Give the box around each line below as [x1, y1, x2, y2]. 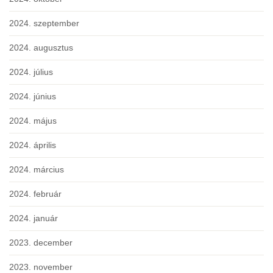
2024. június [9, 91, 56, 102]
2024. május [9, 116, 57, 126]
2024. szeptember [9, 18, 79, 29]
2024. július [9, 67, 53, 77]
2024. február [9, 189, 62, 199]
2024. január [9, 213, 58, 224]
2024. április [9, 140, 56, 151]
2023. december [9, 238, 73, 248]
